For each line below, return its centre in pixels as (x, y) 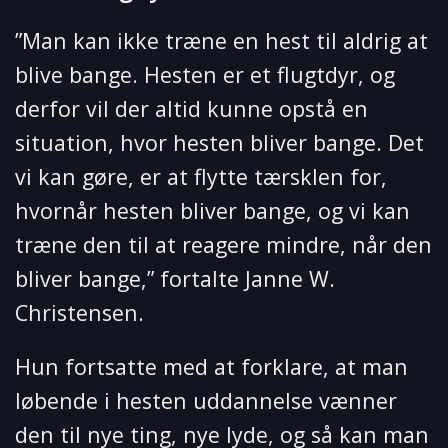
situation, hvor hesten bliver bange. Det (219, 143)
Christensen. (79, 313)
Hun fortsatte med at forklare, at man (211, 367)
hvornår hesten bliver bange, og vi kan (212, 211)
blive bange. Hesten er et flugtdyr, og (205, 75)
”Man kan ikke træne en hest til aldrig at (221, 41)
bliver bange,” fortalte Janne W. (175, 279)
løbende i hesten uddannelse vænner (206, 401)
